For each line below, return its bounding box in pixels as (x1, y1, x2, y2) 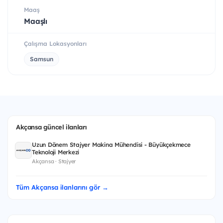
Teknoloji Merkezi (32, 148, 80, 156)
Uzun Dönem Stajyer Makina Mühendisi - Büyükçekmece (32, 140, 191, 148)
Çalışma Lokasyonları (24, 39, 87, 47)
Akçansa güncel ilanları (16, 122, 88, 131)
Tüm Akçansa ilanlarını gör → (16, 183, 109, 191)
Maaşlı (24, 16, 48, 26)
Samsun (30, 55, 53, 63)
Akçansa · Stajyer (32, 157, 76, 165)
